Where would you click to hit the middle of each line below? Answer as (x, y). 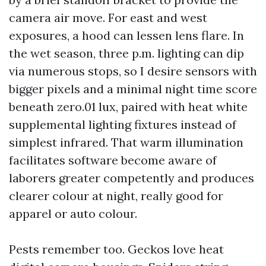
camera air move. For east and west (108, 18)
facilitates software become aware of (113, 160)
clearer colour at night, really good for (116, 196)
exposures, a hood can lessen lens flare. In (126, 35)
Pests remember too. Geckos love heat (116, 249)
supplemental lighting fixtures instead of (123, 124)
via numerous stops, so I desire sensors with (133, 71)
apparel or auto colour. (73, 213)
